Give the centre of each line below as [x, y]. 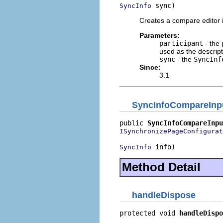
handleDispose [164, 195]
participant [181, 43]
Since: [150, 67]
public [133, 123]
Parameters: [160, 35]
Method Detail [161, 167]
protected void [149, 213]
